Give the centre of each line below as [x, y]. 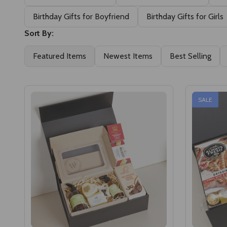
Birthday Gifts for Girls [185, 16]
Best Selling [191, 56]
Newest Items [128, 56]
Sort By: [39, 33]
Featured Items [60, 56]
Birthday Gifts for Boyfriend [81, 16]
